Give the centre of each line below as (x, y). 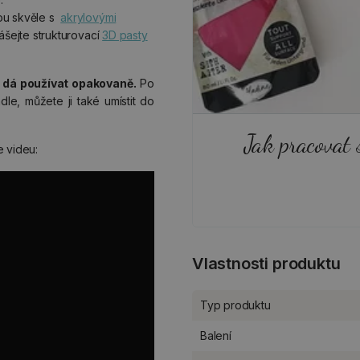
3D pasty (125, 35)
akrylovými (88, 17)
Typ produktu (235, 305)
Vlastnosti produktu (266, 263)
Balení (216, 335)
